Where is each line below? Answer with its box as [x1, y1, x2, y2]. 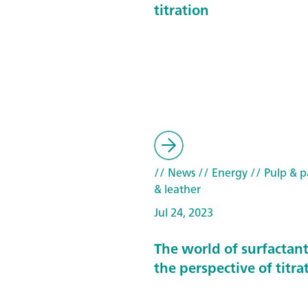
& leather [154, 179, 201, 199]
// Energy [195, 163, 247, 182]
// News [154, 163, 195, 182]
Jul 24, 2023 [154, 203, 213, 222]
